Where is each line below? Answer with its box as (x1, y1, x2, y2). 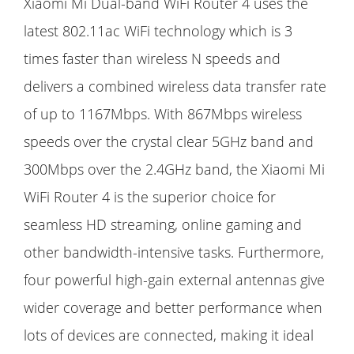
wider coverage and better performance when (24, 298, 322, 318)
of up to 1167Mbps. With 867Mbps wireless (24, 104, 302, 124)
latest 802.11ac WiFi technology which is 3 (24, 21, 292, 41)
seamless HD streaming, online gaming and (24, 215, 302, 235)
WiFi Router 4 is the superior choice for (24, 187, 276, 207)
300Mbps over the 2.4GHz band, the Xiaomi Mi (24, 160, 325, 179)
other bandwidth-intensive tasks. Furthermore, (24, 243, 324, 262)
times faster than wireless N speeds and (24, 49, 281, 69)
